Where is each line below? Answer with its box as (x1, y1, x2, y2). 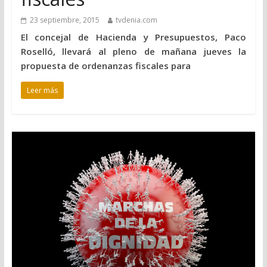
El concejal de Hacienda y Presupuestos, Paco (20, 31, 247, 44)
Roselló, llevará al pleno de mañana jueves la (20, 45, 247, 58)
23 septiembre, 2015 (29, 15, 100, 26)
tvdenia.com (115, 15, 157, 26)
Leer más (26, 85, 58, 96)
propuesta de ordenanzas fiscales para (20, 60, 191, 72)
